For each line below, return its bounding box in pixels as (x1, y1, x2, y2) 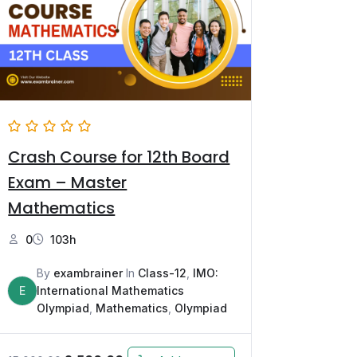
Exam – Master (8, 171, 127, 194)
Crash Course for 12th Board (8, 145, 230, 168)
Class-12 (138, 265, 187, 280)
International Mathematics (37, 283, 185, 297)
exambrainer (53, 265, 124, 280)
